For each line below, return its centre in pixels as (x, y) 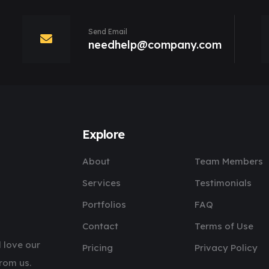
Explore (103, 134)
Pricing (97, 248)
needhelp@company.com (155, 45)
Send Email (108, 32)
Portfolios (104, 204)
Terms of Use (224, 226)
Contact (100, 226)
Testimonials (223, 183)
